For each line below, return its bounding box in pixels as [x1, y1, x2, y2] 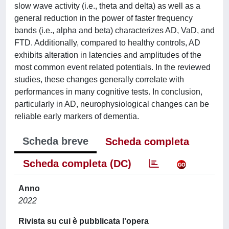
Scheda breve [22, 135, 88, 147]
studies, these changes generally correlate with [14, 75, 184, 84]
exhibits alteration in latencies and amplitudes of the [14, 51, 201, 59]
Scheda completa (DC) [23, 158, 131, 169]
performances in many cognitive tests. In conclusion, [14, 87, 202, 96]
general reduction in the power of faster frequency [14, 14, 193, 22]
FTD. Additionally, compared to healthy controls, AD [14, 38, 200, 47]
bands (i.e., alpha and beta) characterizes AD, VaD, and [14, 26, 215, 35]
